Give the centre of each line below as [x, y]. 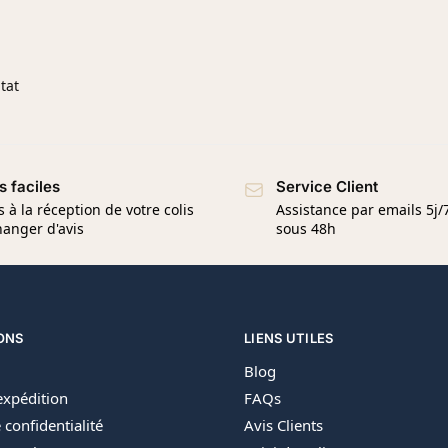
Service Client [327, 187]
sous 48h [306, 228]
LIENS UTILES [289, 337]
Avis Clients [283, 425]
